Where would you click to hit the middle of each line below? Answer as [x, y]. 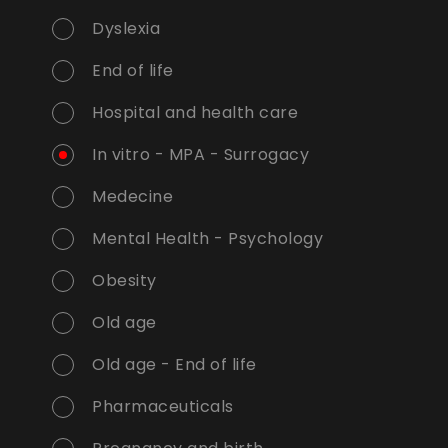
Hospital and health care [195, 113]
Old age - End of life [174, 365]
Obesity [124, 281]
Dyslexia [126, 29]
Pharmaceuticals [163, 407]
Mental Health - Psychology [207, 239]
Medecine [132, 197]
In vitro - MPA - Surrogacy [200, 155]
